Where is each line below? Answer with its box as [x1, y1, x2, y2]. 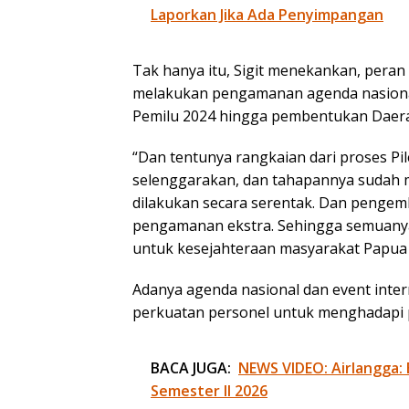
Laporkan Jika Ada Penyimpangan [151, 5, 383, 26]
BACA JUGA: [151, 358, 231, 379]
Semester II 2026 [151, 381, 267, 402]
